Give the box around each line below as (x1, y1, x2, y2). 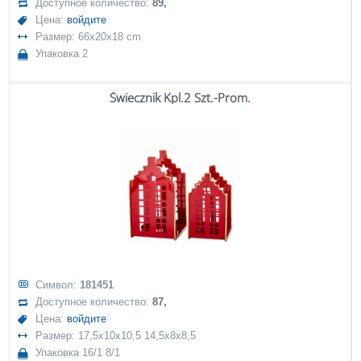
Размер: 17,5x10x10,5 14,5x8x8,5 (35, 330, 197, 342)
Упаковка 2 (35, 48, 89, 60)
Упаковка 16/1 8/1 (35, 346, 121, 359)
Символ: (35, 279, 81, 291)
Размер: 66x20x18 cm (35, 31, 142, 43)
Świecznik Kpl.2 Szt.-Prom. (110, 89, 251, 106)
